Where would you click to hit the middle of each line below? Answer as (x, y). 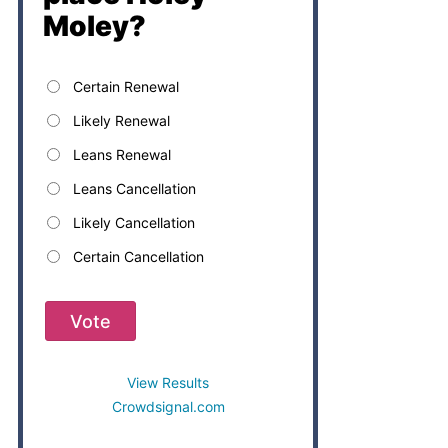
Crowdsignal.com (168, 407)
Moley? (94, 26)
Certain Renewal (126, 86)
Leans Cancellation (135, 188)
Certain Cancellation (139, 256)
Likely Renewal (122, 120)
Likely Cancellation (134, 222)
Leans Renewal (122, 154)
